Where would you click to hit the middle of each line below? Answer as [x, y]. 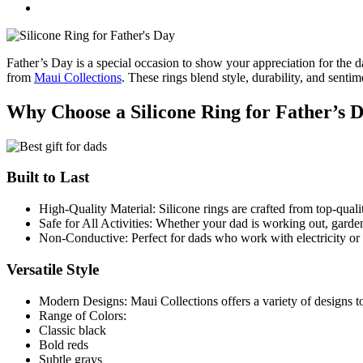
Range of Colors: [83, 315]
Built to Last [48, 177]
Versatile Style [53, 269]
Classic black [73, 330]
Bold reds [64, 344]
